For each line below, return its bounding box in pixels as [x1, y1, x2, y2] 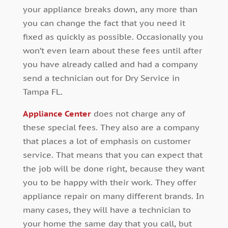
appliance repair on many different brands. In [22, 190, 204, 201]
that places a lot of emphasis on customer [22, 135, 191, 146]
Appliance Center [22, 108, 91, 119]
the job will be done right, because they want [22, 163, 205, 174]
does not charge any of [91, 108, 185, 119]
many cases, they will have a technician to [22, 204, 191, 215]
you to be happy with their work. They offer [22, 177, 196, 187]
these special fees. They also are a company [22, 122, 199, 132]
